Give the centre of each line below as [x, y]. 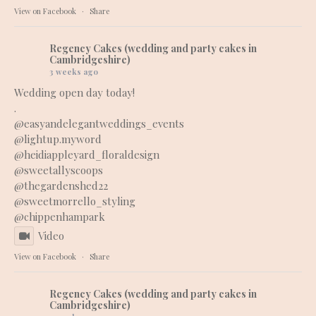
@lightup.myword [58, 139]
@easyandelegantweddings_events [99, 124]
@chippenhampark [60, 217]
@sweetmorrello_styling [75, 201]
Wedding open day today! [74, 93]
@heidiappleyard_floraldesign [87, 155]
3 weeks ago [74, 72]
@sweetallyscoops [59, 170]
